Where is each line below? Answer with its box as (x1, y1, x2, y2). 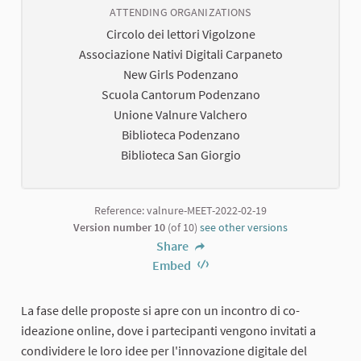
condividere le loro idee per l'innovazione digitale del (21, 342, 307, 359)
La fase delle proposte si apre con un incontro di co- (21, 301, 300, 318)
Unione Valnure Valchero (114, 106, 247, 122)
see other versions (200, 219, 288, 234)
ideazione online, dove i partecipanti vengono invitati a (21, 322, 316, 338)
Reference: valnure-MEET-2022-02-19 (94, 202, 267, 218)
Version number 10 (73, 219, 165, 234)
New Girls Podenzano (122, 65, 239, 82)
